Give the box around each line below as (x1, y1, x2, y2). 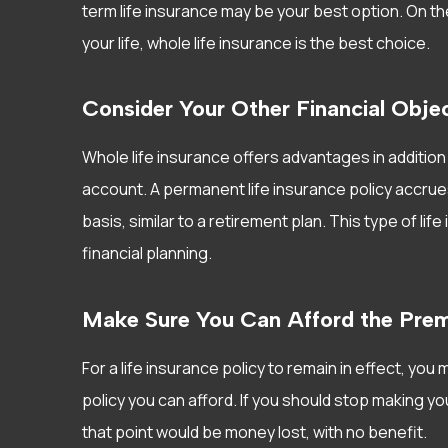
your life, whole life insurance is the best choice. (82, 31, 430, 54)
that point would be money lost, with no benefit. (82, 420, 427, 443)
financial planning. (82, 242, 212, 265)
